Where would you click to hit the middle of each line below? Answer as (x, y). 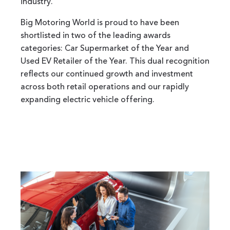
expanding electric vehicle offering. (88, 100)
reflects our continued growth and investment (107, 74)
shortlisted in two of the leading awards (95, 36)
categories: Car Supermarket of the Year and (105, 49)
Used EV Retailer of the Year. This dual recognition (115, 61)
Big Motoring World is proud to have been (100, 23)
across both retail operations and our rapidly (105, 87)
